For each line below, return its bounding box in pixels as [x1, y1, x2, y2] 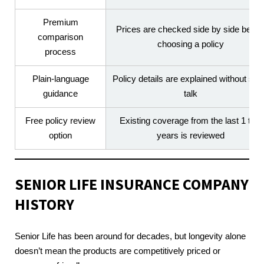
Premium [42, 17, 78, 27]
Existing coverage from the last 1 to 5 [119, 115, 262, 126]
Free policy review [25, 115, 95, 126]
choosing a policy [157, 39, 224, 49]
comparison [38, 32, 83, 42]
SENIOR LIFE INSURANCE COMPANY [15, 174, 249, 194]
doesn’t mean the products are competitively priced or [15, 246, 220, 256]
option [49, 130, 72, 140]
